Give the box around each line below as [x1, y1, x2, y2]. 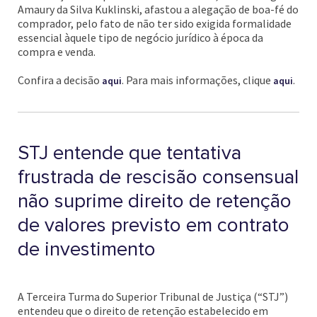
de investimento [18, 237, 156, 261]
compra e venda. [18, 45, 96, 59]
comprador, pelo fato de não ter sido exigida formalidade [18, 16, 292, 30]
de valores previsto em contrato [18, 213, 289, 237]
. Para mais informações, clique [122, 73, 273, 87]
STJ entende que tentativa [18, 141, 241, 165]
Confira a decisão [18, 73, 102, 87]
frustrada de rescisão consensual [18, 165, 299, 189]
